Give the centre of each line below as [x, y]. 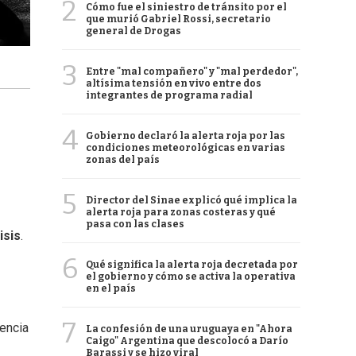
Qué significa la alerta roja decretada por [192, 265]
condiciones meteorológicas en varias [186, 148]
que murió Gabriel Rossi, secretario [178, 19]
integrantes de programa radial [169, 95]
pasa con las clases [135, 224]
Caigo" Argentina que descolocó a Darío [187, 341]
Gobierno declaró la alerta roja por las [186, 136]
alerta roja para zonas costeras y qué [181, 212]
